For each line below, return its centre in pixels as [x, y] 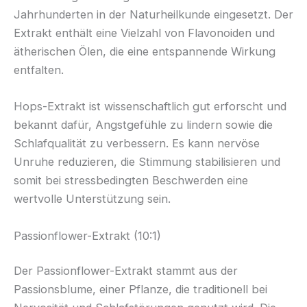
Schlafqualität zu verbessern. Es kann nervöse [137, 144]
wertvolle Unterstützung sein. [92, 199]
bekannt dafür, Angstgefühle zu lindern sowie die [143, 125]
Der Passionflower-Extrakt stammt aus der [126, 271]
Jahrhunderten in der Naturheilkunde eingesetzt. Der [153, 15]
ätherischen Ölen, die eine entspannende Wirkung [145, 52]
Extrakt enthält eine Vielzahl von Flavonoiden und [144, 33]
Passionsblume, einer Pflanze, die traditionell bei [140, 290]
